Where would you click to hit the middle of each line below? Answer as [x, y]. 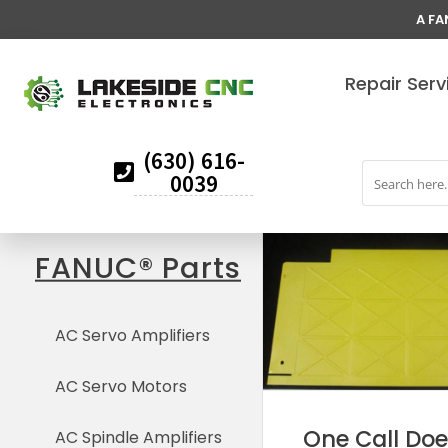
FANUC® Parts [138, 267]
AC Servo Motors [121, 386]
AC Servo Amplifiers [132, 335]
